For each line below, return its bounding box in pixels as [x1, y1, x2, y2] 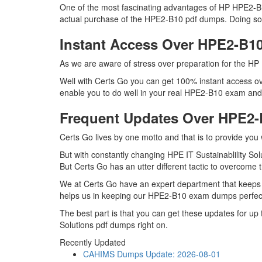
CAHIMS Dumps [83, 248, 143, 260]
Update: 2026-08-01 [146, 248, 220, 260]
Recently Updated [60, 236, 126, 248]
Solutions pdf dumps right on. [60, 219, 168, 230]
